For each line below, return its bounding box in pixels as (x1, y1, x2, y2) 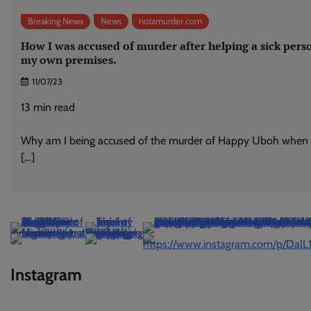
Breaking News (28, 16, 83, 27)
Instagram (10, 264, 82, 285)
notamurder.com (139, 16, 202, 27)
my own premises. (21, 51, 117, 67)
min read (33, 101, 75, 115)
